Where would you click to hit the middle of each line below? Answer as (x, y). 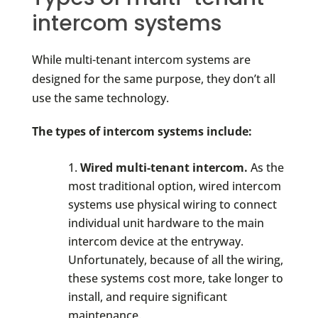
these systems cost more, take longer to (175, 278)
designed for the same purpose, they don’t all (153, 79)
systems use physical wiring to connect (172, 204)
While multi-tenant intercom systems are (141, 60)
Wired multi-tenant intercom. (164, 167)
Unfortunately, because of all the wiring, (175, 259)
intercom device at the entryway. (155, 241)
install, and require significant (147, 296)
